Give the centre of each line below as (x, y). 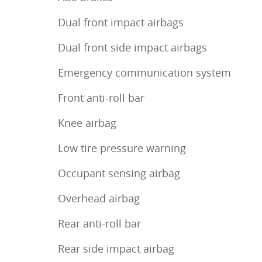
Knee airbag (87, 123)
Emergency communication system (144, 73)
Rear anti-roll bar (99, 224)
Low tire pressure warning (122, 148)
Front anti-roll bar (101, 98)
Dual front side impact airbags (132, 48)
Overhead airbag (99, 199)
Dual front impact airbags (121, 23)
